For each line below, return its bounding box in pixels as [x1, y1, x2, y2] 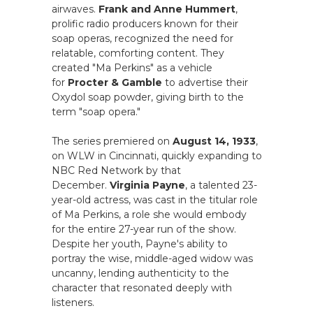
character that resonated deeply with [52, 282, 232, 294]
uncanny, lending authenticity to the [52, 267, 229, 279]
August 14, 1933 [173, 135, 256, 147]
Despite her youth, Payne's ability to [52, 238, 228, 250]
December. [52, 179, 110, 191]
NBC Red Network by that [52, 164, 181, 177]
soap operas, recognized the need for [52, 32, 233, 45]
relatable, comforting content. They [52, 47, 224, 59]
